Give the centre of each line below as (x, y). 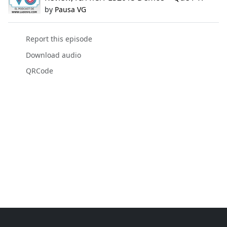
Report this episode (59, 39)
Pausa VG (70, 10)
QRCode (39, 70)
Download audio (53, 55)
